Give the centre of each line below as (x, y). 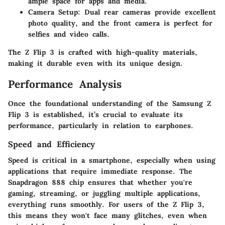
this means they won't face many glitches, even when (107, 216)
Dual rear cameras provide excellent (148, 12)
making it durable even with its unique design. (95, 64)
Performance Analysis (65, 84)
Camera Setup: (54, 12)
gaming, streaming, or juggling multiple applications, (104, 194)
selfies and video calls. (69, 34)
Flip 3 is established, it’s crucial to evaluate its (95, 114)
